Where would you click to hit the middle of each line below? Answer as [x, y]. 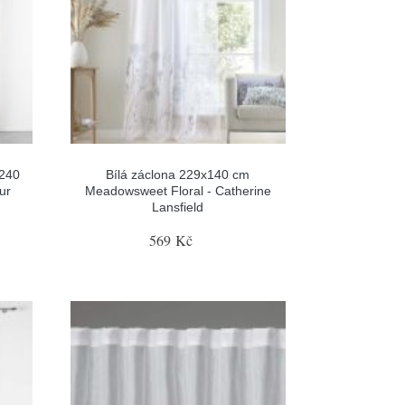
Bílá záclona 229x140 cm [178, 174]
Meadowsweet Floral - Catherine [178, 190]
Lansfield [178, 207]
